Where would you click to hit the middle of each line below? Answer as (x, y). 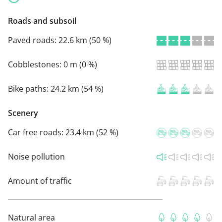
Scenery (23, 113)
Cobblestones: (36, 64)
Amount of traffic (40, 181)
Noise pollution (36, 156)
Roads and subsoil (42, 21)
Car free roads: (37, 132)
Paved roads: (33, 40)
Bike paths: (29, 88)
